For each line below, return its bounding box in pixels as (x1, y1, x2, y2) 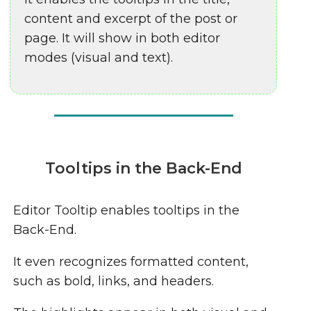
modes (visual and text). (24, 50, 174, 65)
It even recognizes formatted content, (13, 254, 249, 269)
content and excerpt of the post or (24, 11, 238, 26)
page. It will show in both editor (24, 31, 221, 46)
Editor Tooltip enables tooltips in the (13, 203, 240, 218)
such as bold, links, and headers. (13, 274, 215, 289)
